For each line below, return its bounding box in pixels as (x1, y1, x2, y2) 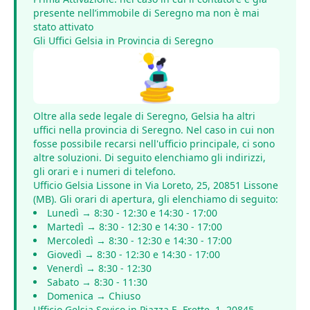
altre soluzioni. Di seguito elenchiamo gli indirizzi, (33, 151, 266, 165)
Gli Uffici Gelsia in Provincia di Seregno (33, 33, 213, 47)
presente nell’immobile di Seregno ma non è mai (33, 6, 259, 19)
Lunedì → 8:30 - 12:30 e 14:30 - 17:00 (47, 206, 217, 220)
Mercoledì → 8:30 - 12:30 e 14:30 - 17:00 (47, 234, 232, 248)
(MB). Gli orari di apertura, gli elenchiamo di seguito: (33, 192, 278, 206)
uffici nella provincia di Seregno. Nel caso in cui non (33, 123, 275, 137)
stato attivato (33, 19, 93, 33)
